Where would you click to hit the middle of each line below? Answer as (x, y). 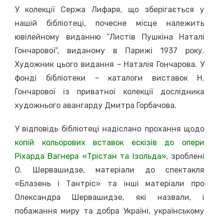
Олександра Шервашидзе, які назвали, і (109, 197)
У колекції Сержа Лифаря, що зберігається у (109, 9)
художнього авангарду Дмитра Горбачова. (96, 105)
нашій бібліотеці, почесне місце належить (109, 23)
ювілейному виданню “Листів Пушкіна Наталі (109, 37)
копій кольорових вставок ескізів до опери (109, 142)
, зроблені (185, 156)
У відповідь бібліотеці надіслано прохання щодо (109, 129)
